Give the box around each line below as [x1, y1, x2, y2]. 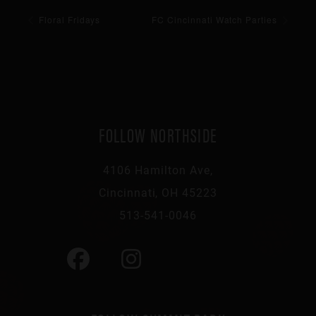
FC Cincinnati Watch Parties [152, 13, 280, 25]
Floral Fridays [36, 13, 101, 25]
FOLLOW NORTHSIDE [99, 119, 217, 148]
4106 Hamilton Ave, [103, 162, 213, 177]
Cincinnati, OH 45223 [98, 184, 218, 200]
